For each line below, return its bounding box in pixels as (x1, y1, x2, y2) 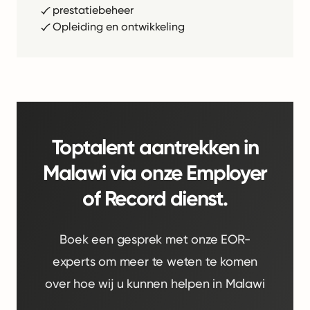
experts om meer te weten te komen (52, 254, 258, 268)
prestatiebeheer (53, 3, 134, 17)
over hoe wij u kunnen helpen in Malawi (45, 276, 265, 291)
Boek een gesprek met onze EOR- (60, 232, 250, 246)
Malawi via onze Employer (43, 161, 267, 185)
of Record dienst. (82, 186, 228, 211)
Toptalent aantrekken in (51, 135, 259, 160)
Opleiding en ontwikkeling (53, 20, 185, 33)
